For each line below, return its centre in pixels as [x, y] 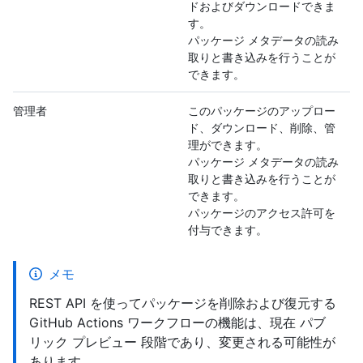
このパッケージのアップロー [262, 111]
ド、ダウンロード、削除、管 [262, 128]
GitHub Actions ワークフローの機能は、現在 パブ [177, 323]
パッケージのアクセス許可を [262, 213]
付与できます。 [228, 230]
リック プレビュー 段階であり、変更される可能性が [182, 342]
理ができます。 [228, 145]
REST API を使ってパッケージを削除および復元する [183, 303]
